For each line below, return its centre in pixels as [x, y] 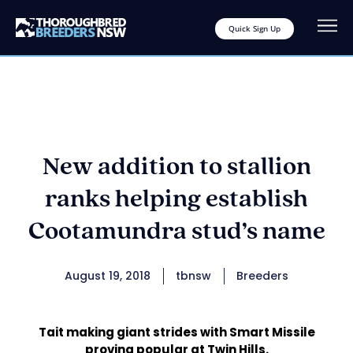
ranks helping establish [176, 199]
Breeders [262, 276]
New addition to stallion [176, 167]
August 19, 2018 [108, 276]
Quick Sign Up [255, 28]
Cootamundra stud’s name [176, 232]
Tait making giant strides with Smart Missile [176, 332]
